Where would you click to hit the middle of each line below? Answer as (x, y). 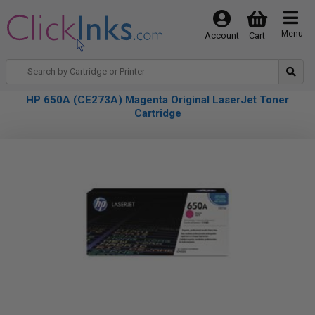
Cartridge (157, 113)
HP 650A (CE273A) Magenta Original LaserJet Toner (157, 100)
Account (221, 36)
